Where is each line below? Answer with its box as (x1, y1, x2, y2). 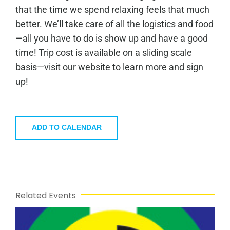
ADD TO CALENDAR (32, 123, 102, 131)
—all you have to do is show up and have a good (15, 32, 208, 44)
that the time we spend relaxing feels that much (15, 4, 209, 15)
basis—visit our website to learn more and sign (15, 61, 203, 72)
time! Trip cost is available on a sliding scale (15, 47, 192, 58)
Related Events (15, 189, 76, 201)
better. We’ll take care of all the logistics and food (15, 18, 214, 29)
